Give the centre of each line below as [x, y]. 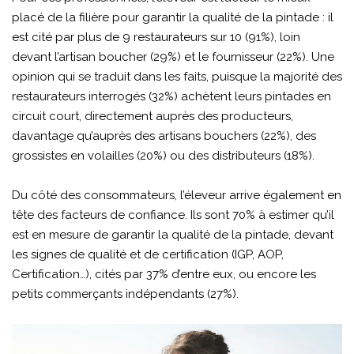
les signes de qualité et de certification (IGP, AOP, [148, 254]
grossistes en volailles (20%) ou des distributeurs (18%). [163, 155]
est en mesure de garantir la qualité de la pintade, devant [173, 234]
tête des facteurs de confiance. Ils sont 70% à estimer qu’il [173, 215]
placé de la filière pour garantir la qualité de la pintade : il [173, 17]
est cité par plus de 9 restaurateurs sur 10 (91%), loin [156, 37]
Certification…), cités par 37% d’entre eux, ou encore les [164, 274]
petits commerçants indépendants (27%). [125, 294]
